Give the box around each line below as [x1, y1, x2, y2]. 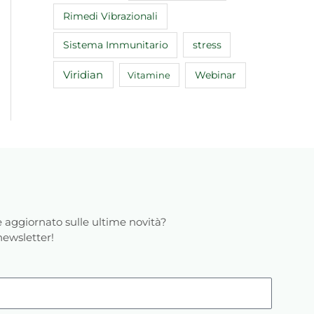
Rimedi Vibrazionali [62, 10, 158, 23]
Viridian [63, 68, 104, 81]
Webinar [195, 68, 237, 81]
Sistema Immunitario [62, 39, 168, 52]
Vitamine [128, 69, 171, 81]
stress [192, 39, 221, 51]
